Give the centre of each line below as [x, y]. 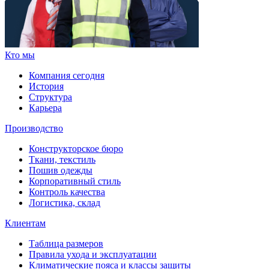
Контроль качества [67, 192]
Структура [50, 97]
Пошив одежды [61, 171]
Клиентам [25, 223]
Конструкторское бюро [76, 149]
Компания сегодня [67, 76]
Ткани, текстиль [62, 160]
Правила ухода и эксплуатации [93, 255]
